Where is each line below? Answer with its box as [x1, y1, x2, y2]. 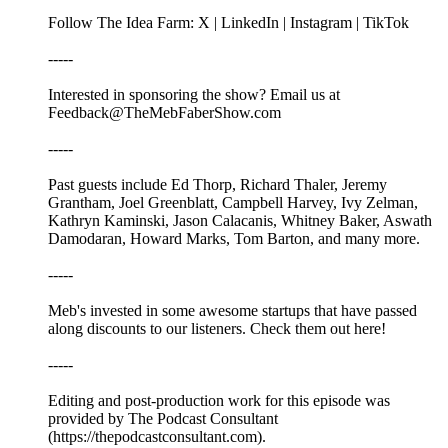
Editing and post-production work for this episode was [48, 392, 390, 410]
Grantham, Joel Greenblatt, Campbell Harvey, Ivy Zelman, [48, 194, 418, 212]
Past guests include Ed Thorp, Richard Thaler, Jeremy [48, 176, 387, 194]
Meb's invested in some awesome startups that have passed [48, 302, 417, 320]
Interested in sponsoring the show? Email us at [48, 86, 340, 104]
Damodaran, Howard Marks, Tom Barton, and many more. [48, 230, 420, 248]
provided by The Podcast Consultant [48, 410, 278, 428]
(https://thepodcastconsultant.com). [48, 428, 266, 446]
